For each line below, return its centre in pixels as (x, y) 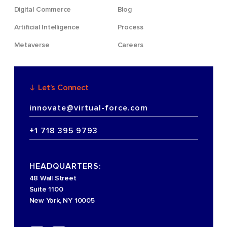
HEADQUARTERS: (65, 166)
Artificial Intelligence (47, 27)
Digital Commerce (43, 9)
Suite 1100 (46, 189)
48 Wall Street (53, 178)
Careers (130, 45)
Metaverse (32, 45)
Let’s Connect (62, 87)
